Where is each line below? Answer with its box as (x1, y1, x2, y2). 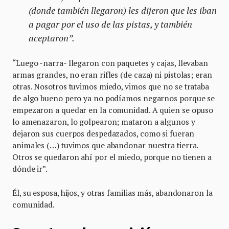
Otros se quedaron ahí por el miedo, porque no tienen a (12, 151, 212, 162)
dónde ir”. (12, 163, 48, 174)
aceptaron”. (29, 31, 75, 44)
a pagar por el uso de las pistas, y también (29, 17, 192, 30)
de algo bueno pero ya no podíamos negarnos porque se (12, 93, 215, 103)
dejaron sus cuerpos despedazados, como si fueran (12, 128, 194, 139)
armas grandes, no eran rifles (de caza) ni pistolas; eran (12, 69, 212, 80)
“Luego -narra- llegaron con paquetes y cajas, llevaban (12, 57, 208, 68)
